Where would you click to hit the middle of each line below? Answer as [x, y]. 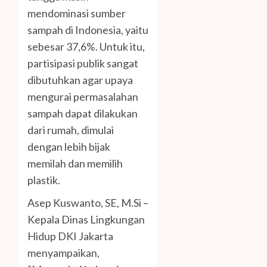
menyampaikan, [63, 253]
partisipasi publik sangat [83, 63]
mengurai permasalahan [83, 97]
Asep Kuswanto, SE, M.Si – [88, 203]
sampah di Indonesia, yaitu [88, 30]
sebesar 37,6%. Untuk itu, [86, 47]
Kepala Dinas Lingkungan [86, 220]
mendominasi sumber [77, 13]
